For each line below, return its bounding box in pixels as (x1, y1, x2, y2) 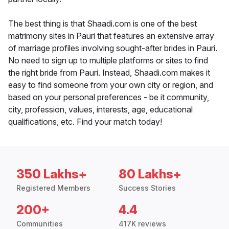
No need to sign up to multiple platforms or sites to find (8, 55, 208, 66)
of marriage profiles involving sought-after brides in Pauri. (8, 43, 217, 54)
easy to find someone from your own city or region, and (8, 80, 213, 90)
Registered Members (16, 184, 90, 193)
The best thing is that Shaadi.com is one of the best (8, 18, 197, 29)
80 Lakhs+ (119, 167, 181, 182)
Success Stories (119, 184, 176, 193)
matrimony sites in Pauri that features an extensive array (8, 31, 214, 41)
